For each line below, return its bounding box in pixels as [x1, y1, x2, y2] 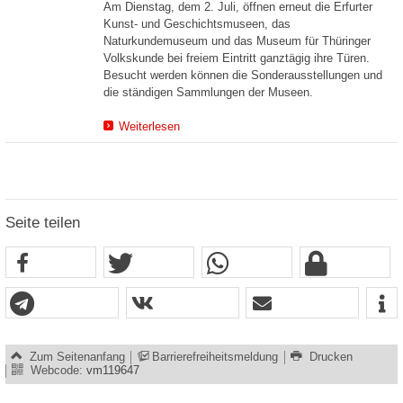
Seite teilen [5, 214, 80, 231]
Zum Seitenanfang [30, 350, 126, 363]
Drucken [309, 350, 353, 363]
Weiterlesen [118, 120, 180, 134]
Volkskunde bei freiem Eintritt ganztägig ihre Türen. [103, 50, 370, 65]
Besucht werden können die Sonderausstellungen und [103, 67, 382, 82]
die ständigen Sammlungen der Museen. [103, 85, 313, 99]
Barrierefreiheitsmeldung [152, 350, 279, 363]
